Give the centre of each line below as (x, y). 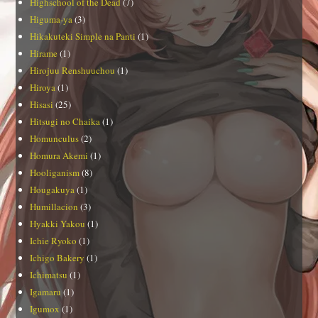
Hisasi (42, 104)
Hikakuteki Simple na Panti (83, 36)
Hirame (44, 53)
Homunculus (55, 138)
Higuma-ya (51, 19)
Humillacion (54, 206)
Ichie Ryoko (54, 240)
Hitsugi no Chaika (65, 121)
